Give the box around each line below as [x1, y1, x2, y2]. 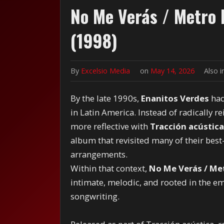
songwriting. [70, 190, 120, 202]
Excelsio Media [81, 65, 130, 75]
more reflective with [70, 120, 150, 132]
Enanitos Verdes [141, 92, 209, 104]
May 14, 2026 [150, 65, 197, 75]
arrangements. [70, 148, 128, 160]
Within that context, [70, 162, 149, 174]
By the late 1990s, [70, 92, 141, 104]
